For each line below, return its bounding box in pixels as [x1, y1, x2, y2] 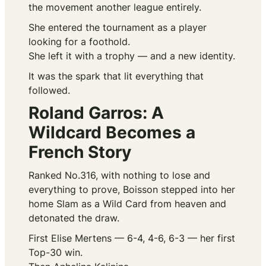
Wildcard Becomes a [28, 122, 195, 143]
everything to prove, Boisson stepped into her [28, 183, 235, 196]
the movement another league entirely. [28, 1, 201, 14]
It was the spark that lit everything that [28, 70, 204, 83]
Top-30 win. [28, 246, 83, 259]
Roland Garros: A [28, 103, 164, 123]
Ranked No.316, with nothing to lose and [28, 169, 210, 182]
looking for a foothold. [28, 36, 130, 48]
